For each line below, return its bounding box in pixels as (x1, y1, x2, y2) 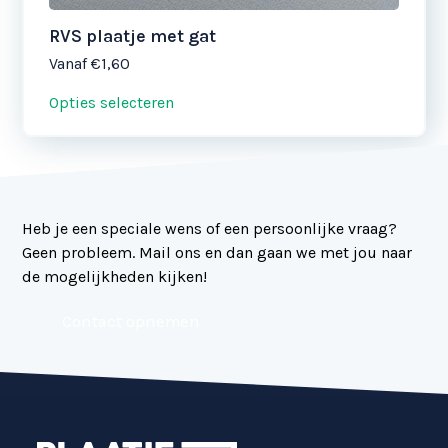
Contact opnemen (62, 311, 201, 331)
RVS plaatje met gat (49, 24, 217, 47)
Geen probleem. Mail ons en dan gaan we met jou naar (22, 242, 413, 262)
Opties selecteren (49, 92, 175, 112)
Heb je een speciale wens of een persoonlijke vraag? (22, 218, 398, 238)
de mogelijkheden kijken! (22, 266, 208, 286)
